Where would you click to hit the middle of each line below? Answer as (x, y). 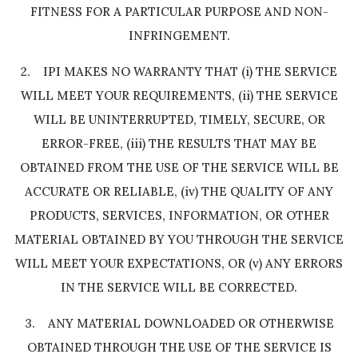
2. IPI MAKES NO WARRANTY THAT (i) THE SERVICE (179, 72)
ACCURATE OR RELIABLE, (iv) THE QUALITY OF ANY (179, 191)
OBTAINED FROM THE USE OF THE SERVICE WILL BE (179, 167)
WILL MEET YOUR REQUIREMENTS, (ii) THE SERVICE (179, 95)
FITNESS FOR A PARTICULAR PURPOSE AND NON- (179, 12)
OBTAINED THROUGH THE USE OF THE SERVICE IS (179, 347)
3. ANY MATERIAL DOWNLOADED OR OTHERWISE (179, 323)
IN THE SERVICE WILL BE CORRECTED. (179, 287)
